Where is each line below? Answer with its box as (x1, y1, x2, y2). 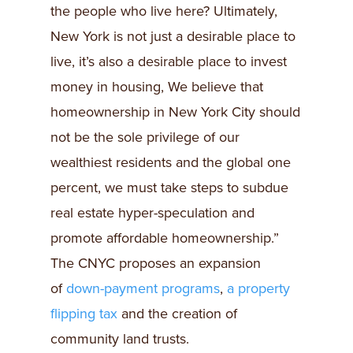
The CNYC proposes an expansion (50, 255, 261, 272)
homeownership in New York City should (50, 103, 300, 121)
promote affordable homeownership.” (50, 229, 279, 247)
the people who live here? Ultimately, (50, 2, 277, 20)
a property (227, 280, 290, 297)
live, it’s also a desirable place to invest (50, 53, 287, 70)
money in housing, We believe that (50, 78, 263, 95)
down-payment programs (66, 280, 220, 297)
